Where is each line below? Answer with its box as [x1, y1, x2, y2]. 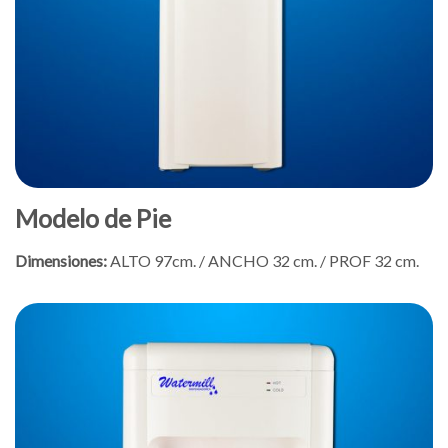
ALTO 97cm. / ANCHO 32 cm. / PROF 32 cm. [107, 251, 419, 271]
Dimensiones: [15, 251, 107, 271]
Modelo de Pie [15, 203, 171, 234]
